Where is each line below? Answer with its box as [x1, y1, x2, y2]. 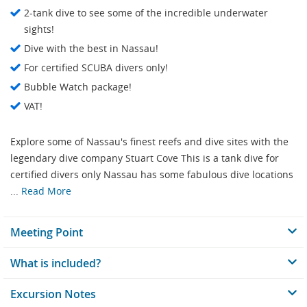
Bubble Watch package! [24, 80, 132, 94]
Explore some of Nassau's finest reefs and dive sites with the [10, 135, 288, 149]
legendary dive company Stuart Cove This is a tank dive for [10, 151, 279, 165]
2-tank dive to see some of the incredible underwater [24, 6, 268, 20]
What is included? [10, 256, 101, 271]
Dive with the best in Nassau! [24, 42, 158, 56]
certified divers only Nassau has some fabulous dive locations [10, 168, 293, 182]
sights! [24, 23, 54, 36]
